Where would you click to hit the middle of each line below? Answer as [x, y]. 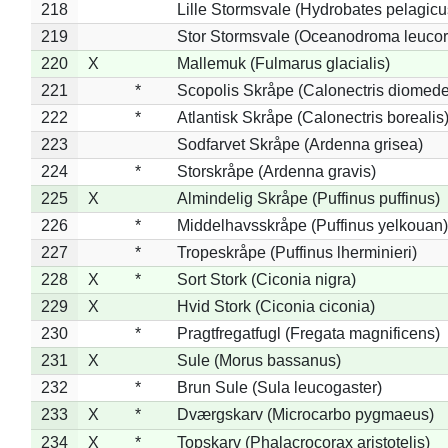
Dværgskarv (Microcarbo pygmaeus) [305, 414]
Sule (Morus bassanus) [258, 360]
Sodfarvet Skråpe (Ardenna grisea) [299, 144]
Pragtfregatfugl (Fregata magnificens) [308, 333]
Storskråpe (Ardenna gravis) [276, 171]
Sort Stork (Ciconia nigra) [266, 279]
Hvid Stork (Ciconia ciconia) [275, 306]
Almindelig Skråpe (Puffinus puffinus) [308, 198]
